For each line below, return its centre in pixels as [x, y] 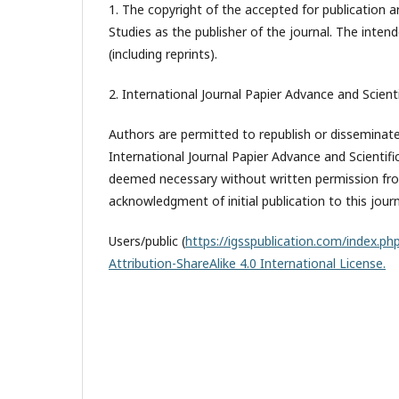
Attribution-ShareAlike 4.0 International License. [247, 263]
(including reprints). [163, 54]
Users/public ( [147, 241]
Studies [130, 32]
